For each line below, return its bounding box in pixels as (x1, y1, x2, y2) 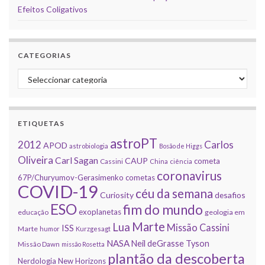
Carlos (204, 138, 234, 151)
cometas (125, 173, 155, 183)
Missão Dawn (18, 240, 60, 248)
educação (18, 208, 49, 217)
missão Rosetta (62, 240, 105, 248)
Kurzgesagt (76, 225, 111, 233)
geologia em (205, 208, 245, 217)
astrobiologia (69, 142, 108, 150)
